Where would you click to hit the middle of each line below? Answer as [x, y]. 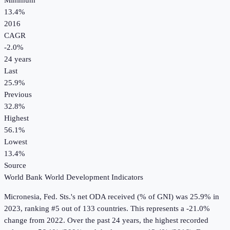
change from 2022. [35, 221]
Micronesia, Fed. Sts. [37, 197]
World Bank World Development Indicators [74, 177]
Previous [18, 95]
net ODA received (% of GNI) [126, 197]
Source [15, 166]
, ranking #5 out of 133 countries [73, 209]
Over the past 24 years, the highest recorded [137, 221]
